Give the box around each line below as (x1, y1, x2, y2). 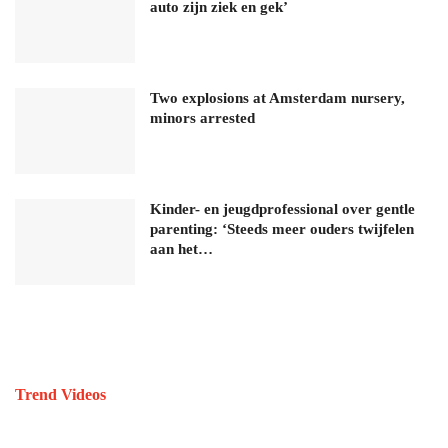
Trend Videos (15, 385, 106, 403)
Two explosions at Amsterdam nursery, (150, 90, 405, 107)
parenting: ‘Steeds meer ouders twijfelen (150, 220, 414, 237)
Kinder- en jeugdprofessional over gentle (150, 200, 415, 217)
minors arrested (150, 110, 255, 127)
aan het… (150, 240, 213, 257)
